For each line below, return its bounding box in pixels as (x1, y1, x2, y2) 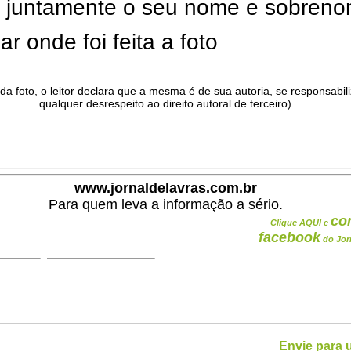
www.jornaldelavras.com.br (74, 180, 257, 196)
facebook (259, 230, 320, 245)
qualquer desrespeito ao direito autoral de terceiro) (39, 97, 291, 110)
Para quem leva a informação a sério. (48, 197, 283, 212)
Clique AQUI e (270, 218, 331, 227)
